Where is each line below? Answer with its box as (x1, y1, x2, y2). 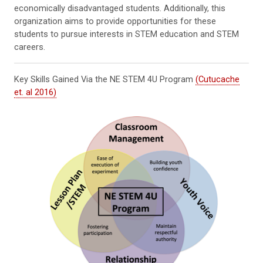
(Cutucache (195, 73, 240, 85)
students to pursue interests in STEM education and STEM (14, 28, 239, 39)
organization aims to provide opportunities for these (14, 15, 216, 26)
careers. (14, 41, 45, 52)
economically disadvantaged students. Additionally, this (14, 2, 225, 14)
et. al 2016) (14, 86, 56, 97)
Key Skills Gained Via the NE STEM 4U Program (14, 73, 195, 85)
